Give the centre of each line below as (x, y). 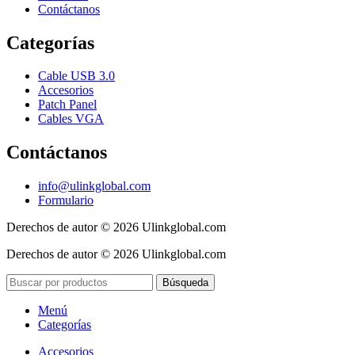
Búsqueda (185, 283)
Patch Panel (67, 105)
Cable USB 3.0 (76, 76)
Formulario (66, 200)
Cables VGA (71, 119)
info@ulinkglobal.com (94, 186)
